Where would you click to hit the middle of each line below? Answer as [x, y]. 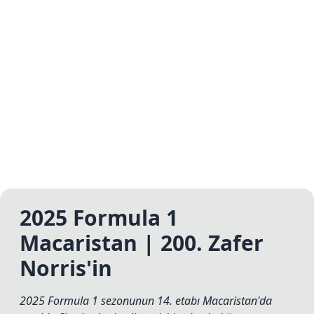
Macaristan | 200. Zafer [142, 243]
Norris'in [66, 268]
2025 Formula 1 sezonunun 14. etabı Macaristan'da [146, 301]
